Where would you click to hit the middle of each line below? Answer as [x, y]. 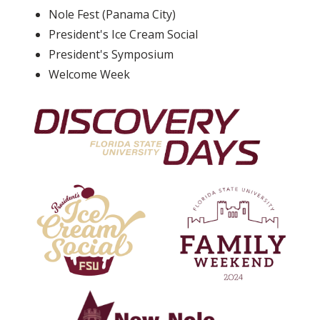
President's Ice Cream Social [123, 34]
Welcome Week [89, 74]
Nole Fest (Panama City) [112, 14]
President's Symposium [111, 54]
